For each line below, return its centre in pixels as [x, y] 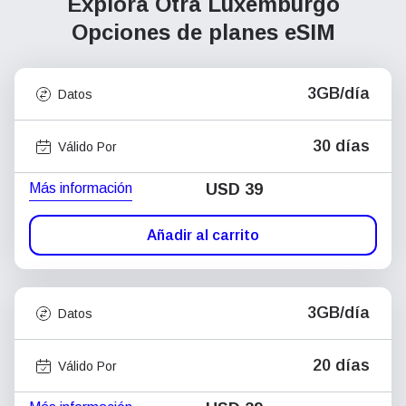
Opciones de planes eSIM [203, 32]
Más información [81, 188]
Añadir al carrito [203, 235]
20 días [341, 365]
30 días [341, 146]
